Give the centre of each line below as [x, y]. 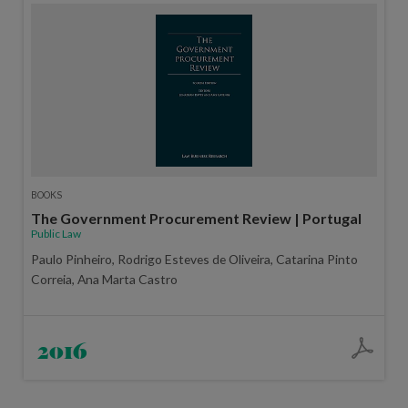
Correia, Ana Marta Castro [104, 280]
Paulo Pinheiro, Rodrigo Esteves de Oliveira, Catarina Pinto [194, 260]
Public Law [56, 234]
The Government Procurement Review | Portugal [196, 219]
